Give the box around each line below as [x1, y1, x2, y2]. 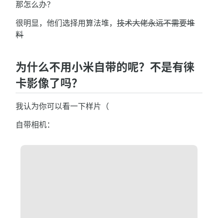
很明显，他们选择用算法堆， [16, 18, 117, 28]
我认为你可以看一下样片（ [16, 101, 109, 111]
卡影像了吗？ [16, 75, 83, 90]
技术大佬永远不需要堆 [117, 18, 195, 28]
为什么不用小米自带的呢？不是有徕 [16, 59, 195, 74]
